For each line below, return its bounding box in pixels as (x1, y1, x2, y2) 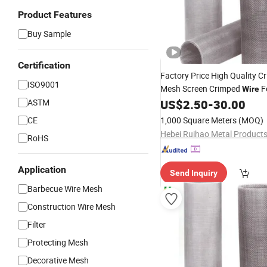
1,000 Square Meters (160, 114, 237, 126)
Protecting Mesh (27, 237, 88, 248)
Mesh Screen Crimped (160, 83, 242, 94)
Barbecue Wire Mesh (27, 183, 103, 194)
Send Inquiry (170, 168, 218, 178)
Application (18, 164, 66, 175)
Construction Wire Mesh (27, 201, 116, 212)
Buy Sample (27, 28, 71, 39)
